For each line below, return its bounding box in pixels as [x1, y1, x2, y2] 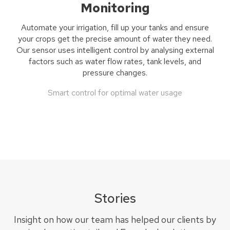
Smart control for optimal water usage [48, 87, 182, 99]
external [183, 45, 214, 56]
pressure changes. [83, 67, 147, 79]
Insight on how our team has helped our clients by [14, 213, 216, 225]
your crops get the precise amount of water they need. [18, 33, 212, 45]
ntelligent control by [78, 45, 151, 56]
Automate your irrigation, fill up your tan [21, 22, 160, 33]
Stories [94, 190, 136, 207]
